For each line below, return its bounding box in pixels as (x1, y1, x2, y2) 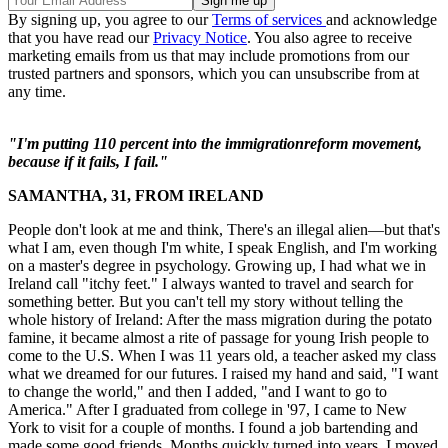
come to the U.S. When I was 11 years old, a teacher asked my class (8, 347, 436, 365)
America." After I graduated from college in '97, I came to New (8, 401, 407, 419)
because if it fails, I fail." (8, 153, 168, 171)
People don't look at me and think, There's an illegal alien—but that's (8, 221, 440, 239)
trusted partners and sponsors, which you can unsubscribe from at (8, 65, 419, 83)
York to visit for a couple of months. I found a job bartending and (8, 419, 418, 437)
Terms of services (212, 11, 326, 29)
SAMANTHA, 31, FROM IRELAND (8, 187, 264, 205)
